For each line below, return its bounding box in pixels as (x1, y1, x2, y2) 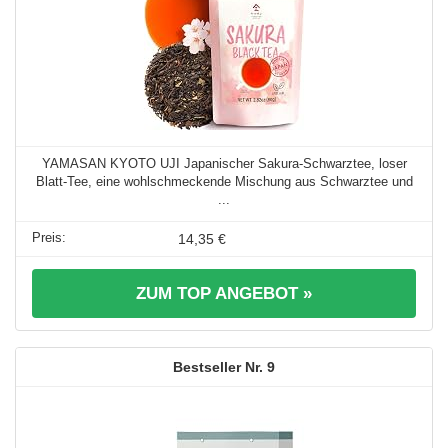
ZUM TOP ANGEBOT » (136, 283, 312, 303)
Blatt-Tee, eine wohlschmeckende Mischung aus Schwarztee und (35, 173, 413, 189)
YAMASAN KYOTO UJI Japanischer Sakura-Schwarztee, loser (41, 155, 407, 171)
